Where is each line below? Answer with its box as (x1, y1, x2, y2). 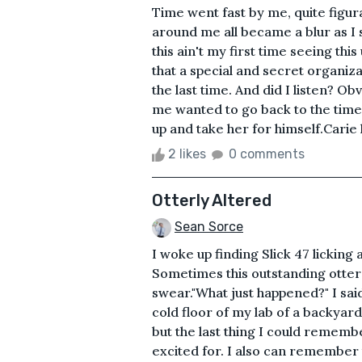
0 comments (229, 145, 305, 162)
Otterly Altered (152, 190, 271, 210)
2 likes (165, 145, 209, 162)
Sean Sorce (175, 218, 243, 234)
